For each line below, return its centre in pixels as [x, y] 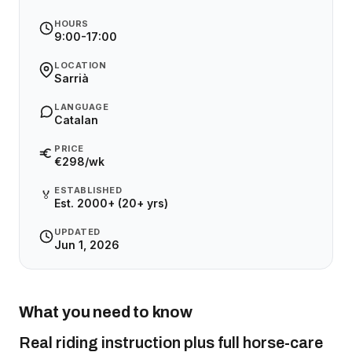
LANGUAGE [82, 107]
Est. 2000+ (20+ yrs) [111, 203]
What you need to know [106, 312]
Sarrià [71, 78]
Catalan [76, 120]
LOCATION [81, 65]
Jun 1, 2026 [87, 245]
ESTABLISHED [88, 190]
